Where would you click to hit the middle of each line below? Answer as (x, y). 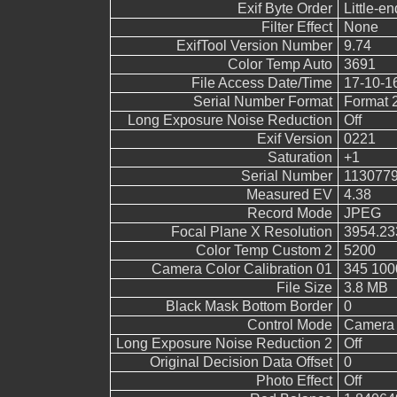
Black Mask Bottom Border (249, 306)
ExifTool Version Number (254, 46)
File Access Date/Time (261, 83)
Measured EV (289, 195)
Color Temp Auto (280, 64)
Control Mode (289, 325)
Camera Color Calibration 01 (241, 269)
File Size (304, 288)
